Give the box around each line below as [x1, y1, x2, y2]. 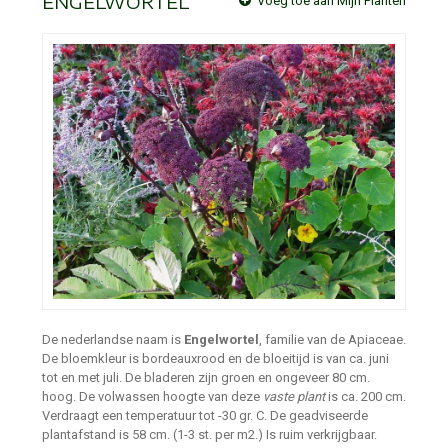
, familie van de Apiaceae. [259, 332, 406, 348]
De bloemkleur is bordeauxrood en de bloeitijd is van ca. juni [42, 351, 389, 367]
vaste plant [263, 389, 325, 405]
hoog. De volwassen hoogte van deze [42, 389, 263, 405]
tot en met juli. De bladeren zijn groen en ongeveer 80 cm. [42, 370, 370, 386]
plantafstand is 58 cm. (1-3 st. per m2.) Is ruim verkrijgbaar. [42, 427, 377, 443]
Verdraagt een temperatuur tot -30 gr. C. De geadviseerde [42, 408, 368, 424]
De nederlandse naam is [42, 332, 184, 348]
